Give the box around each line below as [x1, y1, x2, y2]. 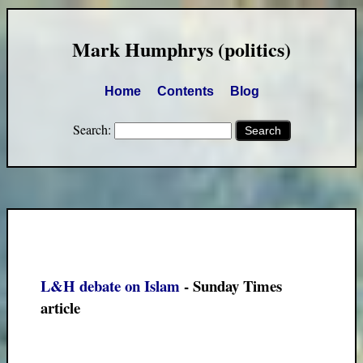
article [41, 296, 80, 318]
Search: [72, 121, 114, 138]
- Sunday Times [180, 274, 282, 297]
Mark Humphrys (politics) [72, 35, 291, 63]
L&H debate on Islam [41, 274, 180, 297]
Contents [156, 84, 214, 98]
